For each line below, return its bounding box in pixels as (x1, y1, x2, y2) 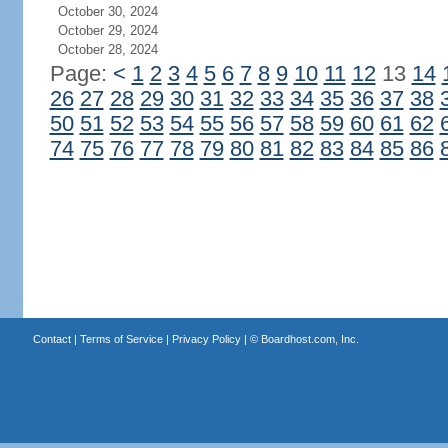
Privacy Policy (171, 333, 241, 345)
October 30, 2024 (57, 4, 158, 19)
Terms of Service (79, 333, 163, 345)
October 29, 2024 (57, 23, 158, 38)
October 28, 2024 (57, 42, 158, 57)
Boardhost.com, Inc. (260, 333, 359, 345)
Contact (32, 333, 71, 345)
